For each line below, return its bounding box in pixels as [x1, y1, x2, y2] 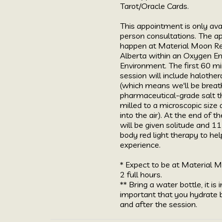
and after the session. [120, 198, 197, 209]
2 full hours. [120, 168, 164, 179]
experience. [120, 139, 163, 150]
